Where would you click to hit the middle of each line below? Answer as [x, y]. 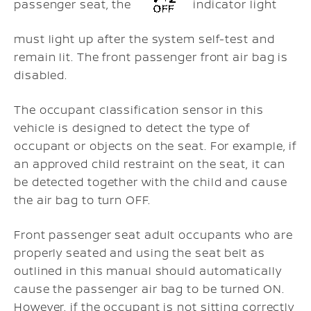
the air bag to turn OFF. [82, 200]
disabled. [41, 75]
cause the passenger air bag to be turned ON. [149, 288]
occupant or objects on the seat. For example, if [155, 145]
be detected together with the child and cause [151, 182]
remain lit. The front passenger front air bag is [151, 57]
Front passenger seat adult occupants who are [153, 234]
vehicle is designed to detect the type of [132, 127]
